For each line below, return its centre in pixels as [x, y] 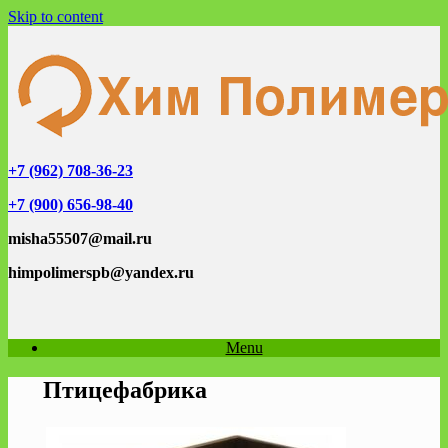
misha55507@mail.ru [80, 238]
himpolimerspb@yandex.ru [101, 272]
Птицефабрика [125, 389]
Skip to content [55, 16]
